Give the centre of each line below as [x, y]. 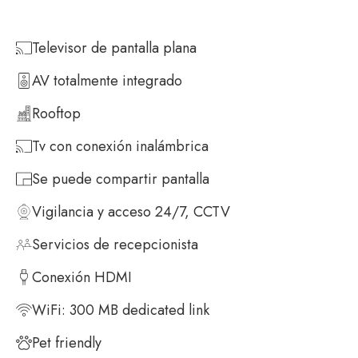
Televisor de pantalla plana [114, 48]
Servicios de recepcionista [115, 244]
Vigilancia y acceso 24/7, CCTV [131, 211]
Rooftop [56, 113]
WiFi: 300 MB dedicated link [121, 310]
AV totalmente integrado [107, 80]
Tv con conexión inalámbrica [120, 146]
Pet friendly [67, 342]
